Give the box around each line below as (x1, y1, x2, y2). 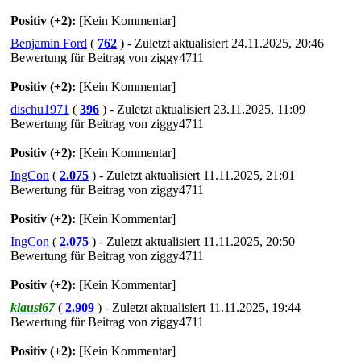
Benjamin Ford (10, 35, 87, 50)
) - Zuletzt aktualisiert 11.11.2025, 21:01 (92, 168, 295, 182)
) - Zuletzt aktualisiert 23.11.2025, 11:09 (102, 102, 305, 116)
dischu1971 (10, 102, 69, 116)
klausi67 (10, 300, 55, 314)
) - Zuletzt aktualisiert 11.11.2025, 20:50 (92, 234, 295, 248)
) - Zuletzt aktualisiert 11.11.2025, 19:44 (98, 300, 301, 314)
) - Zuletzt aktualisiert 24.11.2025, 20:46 (120, 35, 324, 50)
